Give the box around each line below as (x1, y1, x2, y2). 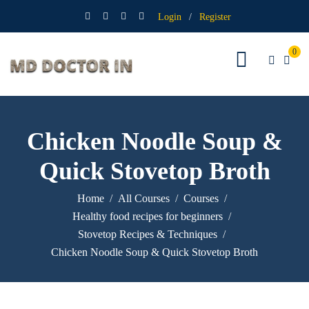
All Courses (117, 192, 170, 205)
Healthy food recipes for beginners (72, 210, 223, 223)
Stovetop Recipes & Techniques (78, 228, 217, 241)
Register (199, 11, 231, 22)
